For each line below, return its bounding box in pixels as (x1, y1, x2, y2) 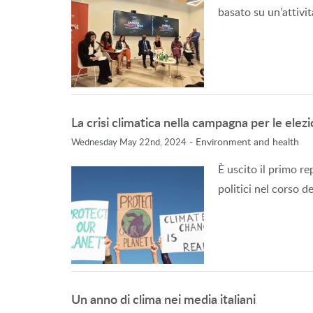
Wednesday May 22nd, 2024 (71, 136, 187, 148)
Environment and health (196, 135, 299, 148)
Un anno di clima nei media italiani (71, 290, 256, 307)
